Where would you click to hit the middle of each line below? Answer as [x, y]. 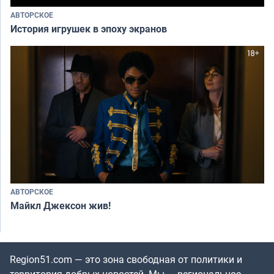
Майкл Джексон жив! [61, 206]
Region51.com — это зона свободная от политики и [126, 260]
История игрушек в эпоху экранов [89, 28]
